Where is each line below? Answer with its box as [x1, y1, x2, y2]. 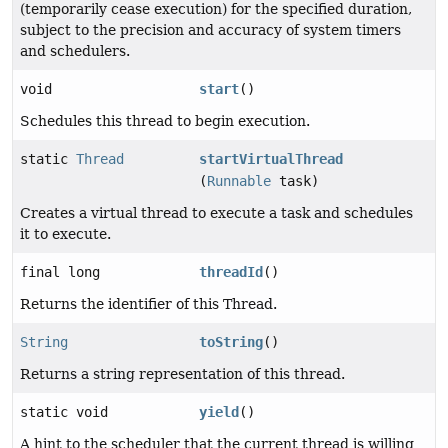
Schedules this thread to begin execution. [20, 113, 310, 130]
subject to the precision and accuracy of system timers [20, 22, 401, 39]
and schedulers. [20, 43, 130, 60]
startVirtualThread [199, 151, 344, 168]
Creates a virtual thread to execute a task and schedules [20, 205, 413, 222]
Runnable [207, 173, 272, 190]
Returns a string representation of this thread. [20, 366, 345, 383]
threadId [199, 264, 264, 281]
